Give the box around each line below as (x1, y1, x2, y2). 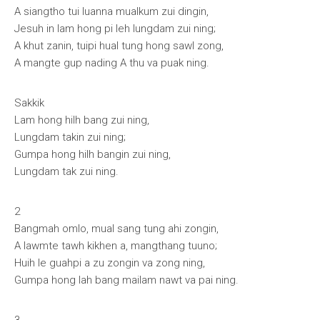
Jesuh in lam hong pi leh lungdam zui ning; (14, 22, 216, 35)
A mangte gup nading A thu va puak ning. (14, 56, 209, 69)
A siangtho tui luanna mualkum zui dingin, (14, 5, 209, 18)
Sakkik (14, 96, 44, 109)
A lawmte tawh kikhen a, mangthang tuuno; (14, 239, 217, 252)
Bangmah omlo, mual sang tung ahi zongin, (14, 222, 219, 235)
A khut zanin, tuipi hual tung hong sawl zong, (14, 39, 224, 52)
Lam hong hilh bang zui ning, (14, 114, 149, 126)
